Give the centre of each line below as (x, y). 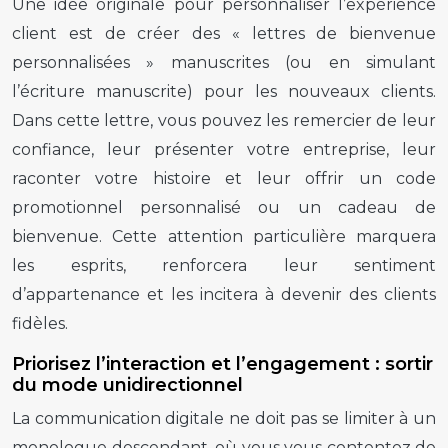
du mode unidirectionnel (127, 384)
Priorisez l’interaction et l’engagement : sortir (222, 363)
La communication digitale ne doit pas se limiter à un (224, 418)
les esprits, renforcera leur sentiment (224, 265)
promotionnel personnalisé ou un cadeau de (224, 207)
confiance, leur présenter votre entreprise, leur (224, 149)
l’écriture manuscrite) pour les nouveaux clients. (224, 91)
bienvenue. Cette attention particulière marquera (224, 236)
